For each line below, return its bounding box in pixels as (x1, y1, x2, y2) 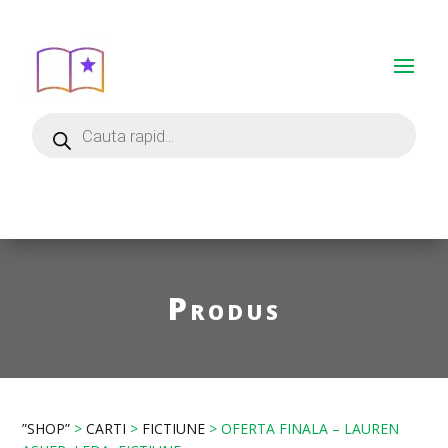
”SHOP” (22, 419, 71, 438)
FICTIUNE (142, 419, 206, 438)
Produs (167, 288, 281, 329)
